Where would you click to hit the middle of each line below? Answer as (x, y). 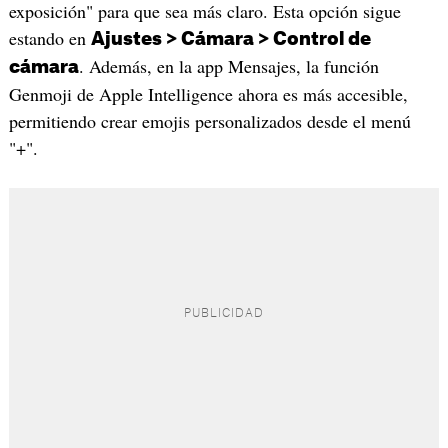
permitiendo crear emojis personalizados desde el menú (209, 120)
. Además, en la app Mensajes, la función (228, 65)
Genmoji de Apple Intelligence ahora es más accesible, (208, 93)
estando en (49, 37)
